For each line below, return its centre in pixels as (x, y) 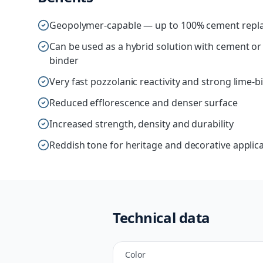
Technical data (161, 218)
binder (64, 60)
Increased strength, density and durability (141, 124)
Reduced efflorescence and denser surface (144, 103)
